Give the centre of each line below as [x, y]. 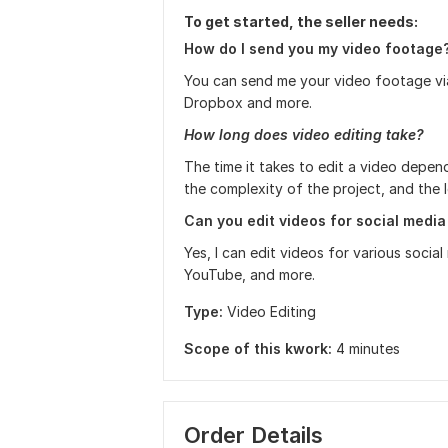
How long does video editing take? [304, 134]
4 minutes [368, 348]
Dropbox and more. [248, 102]
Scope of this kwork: [258, 348]
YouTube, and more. [249, 274]
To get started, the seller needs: [301, 21]
